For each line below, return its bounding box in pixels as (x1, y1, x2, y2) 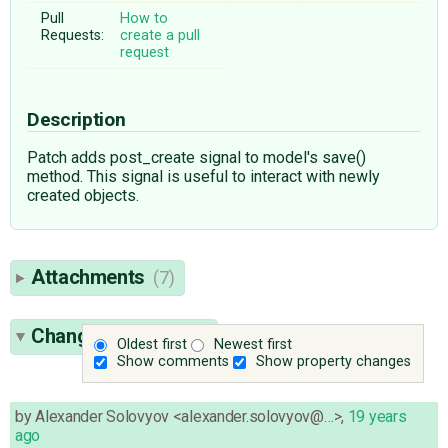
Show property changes (256, 353, 412, 371)
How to (120, 9, 169, 27)
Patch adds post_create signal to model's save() (27, 147, 366, 167)
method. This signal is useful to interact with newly (27, 166, 380, 186)
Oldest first (117, 336, 188, 354)
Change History (31, 323, 173, 348)
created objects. (27, 185, 139, 205)
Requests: (41, 26, 105, 44)
